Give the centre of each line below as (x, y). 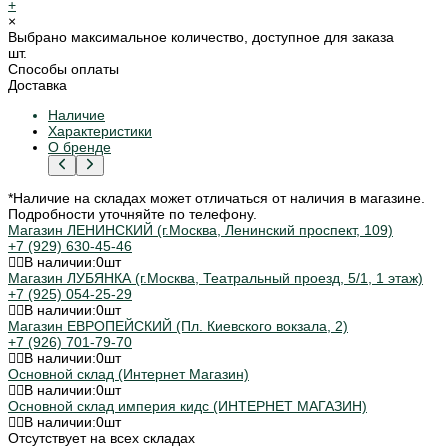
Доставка (37, 84)
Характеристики (100, 130)
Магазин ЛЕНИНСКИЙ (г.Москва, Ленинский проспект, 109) (200, 229)
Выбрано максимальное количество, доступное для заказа (201, 36)
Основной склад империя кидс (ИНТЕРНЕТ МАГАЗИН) (187, 405)
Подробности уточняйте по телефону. (132, 213)
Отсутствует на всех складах (101, 437)
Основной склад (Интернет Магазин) (128, 373)
